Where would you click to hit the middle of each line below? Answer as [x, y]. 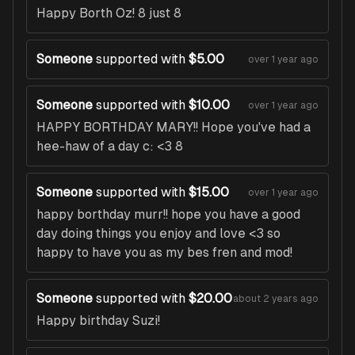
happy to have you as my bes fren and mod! [164, 253]
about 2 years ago [276, 299]
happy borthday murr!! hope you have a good [168, 215]
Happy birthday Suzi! [98, 321]
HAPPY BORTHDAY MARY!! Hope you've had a [174, 128]
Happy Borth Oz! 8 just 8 [109, 13]
